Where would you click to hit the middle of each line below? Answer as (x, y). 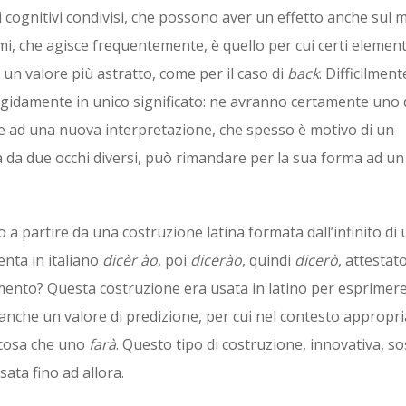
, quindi (268, 260)
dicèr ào (130, 260)
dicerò (316, 260)
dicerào (216, 260)
